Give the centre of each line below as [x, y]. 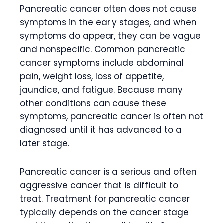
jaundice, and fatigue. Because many [101, 89]
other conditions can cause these [93, 103]
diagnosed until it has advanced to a [101, 130]
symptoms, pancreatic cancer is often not [111, 116]
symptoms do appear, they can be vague [110, 36]
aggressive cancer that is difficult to [99, 185]
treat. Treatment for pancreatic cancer [105, 198]
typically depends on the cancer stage [104, 212]
